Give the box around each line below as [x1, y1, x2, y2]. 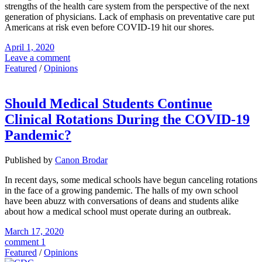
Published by [5, 155, 55, 166]
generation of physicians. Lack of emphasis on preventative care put [5, 12, 254, 22]
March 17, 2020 [5, 226, 64, 237]
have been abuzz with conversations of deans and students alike [5, 196, 239, 206]
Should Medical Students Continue [5, 96, 212, 112]
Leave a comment [5, 53, 70, 63]
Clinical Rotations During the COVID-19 [5, 112, 250, 127]
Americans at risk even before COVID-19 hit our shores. [5, 22, 214, 33]
